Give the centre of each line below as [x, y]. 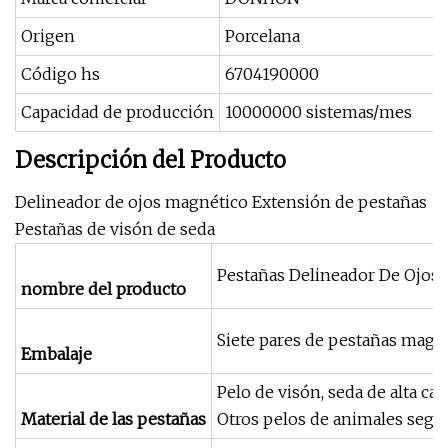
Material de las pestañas [113, 419]
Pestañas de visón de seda [115, 229]
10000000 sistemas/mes [318, 112]
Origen [48, 36]
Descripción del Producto [150, 160]
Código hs [60, 74]
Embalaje [56, 354]
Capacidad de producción [117, 112]
